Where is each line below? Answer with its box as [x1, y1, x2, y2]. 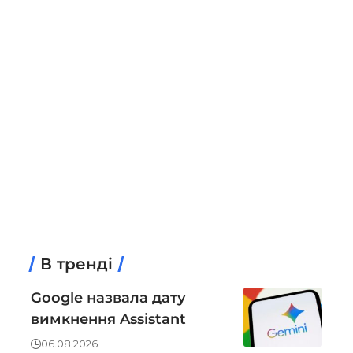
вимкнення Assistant [31, 310, 186, 328]
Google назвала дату [31, 288, 186, 307]
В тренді [40, 254, 113, 273]
